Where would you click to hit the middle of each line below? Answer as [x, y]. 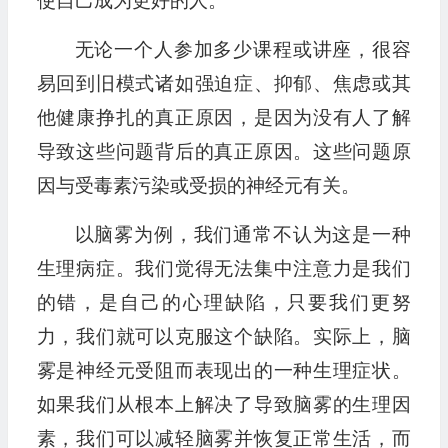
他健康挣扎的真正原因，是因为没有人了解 [223, 118]
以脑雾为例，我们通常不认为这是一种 [242, 235]
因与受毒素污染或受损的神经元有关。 [198, 186]
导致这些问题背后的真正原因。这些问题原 [223, 152]
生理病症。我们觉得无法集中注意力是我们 [223, 269]
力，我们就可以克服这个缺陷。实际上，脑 [223, 337]
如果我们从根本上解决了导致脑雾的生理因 [223, 405]
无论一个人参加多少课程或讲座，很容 [242, 50]
